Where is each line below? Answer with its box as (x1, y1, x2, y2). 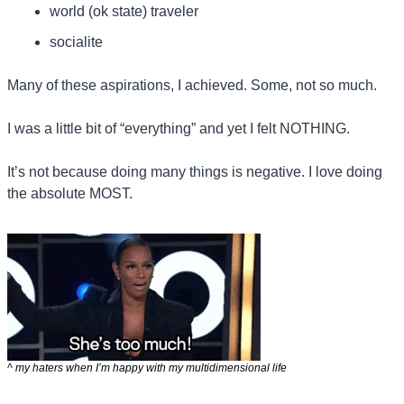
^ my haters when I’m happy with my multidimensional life (7, 361, 287, 374)
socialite (50, 34, 103, 50)
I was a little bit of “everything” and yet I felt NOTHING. (7, 121, 350, 137)
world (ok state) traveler (50, 4, 198, 20)
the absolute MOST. (7, 186, 133, 202)
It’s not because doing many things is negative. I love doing (7, 164, 382, 180)
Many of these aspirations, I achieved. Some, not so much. (7, 78, 377, 94)
